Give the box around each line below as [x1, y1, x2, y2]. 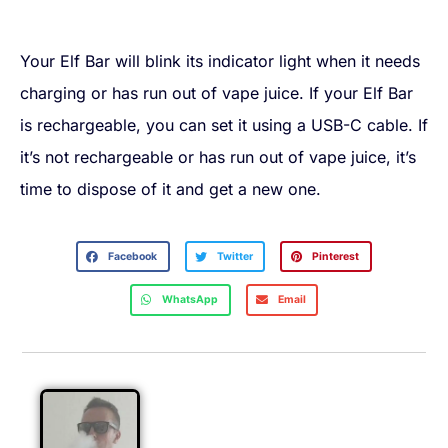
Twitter [216, 249, 253, 263]
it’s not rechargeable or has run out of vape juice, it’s [20, 147, 416, 168]
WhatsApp [162, 292, 218, 306]
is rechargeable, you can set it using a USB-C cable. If [20, 115, 428, 136]
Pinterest [312, 249, 360, 263]
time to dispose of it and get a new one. [20, 179, 321, 200]
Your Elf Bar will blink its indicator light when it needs [20, 51, 420, 72]
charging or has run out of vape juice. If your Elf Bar [20, 83, 413, 104]
